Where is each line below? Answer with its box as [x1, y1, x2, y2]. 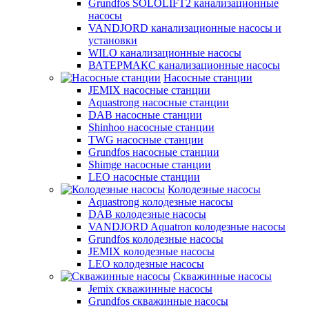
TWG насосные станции [88, 134, 203, 146]
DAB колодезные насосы [88, 208, 206, 220]
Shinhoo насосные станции [88, 121, 215, 133]
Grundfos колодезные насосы [88, 233, 223, 245]
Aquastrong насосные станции [88, 97, 229, 108]
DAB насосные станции [88, 109, 202, 121]
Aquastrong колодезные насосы [88, 196, 233, 208]
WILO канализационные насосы [88, 47, 241, 59]
